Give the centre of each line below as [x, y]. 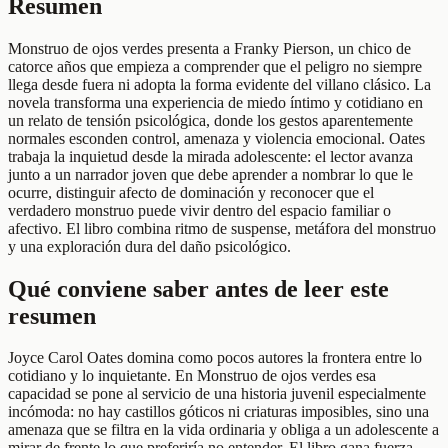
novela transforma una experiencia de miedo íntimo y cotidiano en [215, 102]
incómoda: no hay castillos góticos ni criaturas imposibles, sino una [218, 412]
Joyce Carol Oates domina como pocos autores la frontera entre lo [215, 358]
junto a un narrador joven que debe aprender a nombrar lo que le [210, 174]
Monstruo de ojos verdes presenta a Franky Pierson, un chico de [209, 48]
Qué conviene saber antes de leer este [198, 288]
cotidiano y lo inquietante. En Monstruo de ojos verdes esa [192, 376]
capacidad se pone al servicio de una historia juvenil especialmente [217, 394]
